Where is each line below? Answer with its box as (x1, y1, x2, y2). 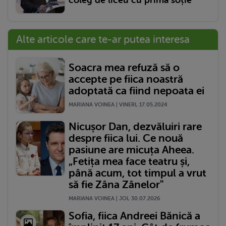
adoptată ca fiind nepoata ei (69, 85, 204, 97)
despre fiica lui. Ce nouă (69, 132, 183, 144)
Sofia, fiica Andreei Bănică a (69, 209, 200, 222)
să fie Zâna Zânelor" (69, 178, 163, 191)
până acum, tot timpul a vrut (69, 166, 206, 179)
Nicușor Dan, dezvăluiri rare (69, 120, 202, 133)
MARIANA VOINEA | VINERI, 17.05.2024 (69, 101, 167, 108)
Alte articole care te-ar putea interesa (16, 33, 190, 46)
